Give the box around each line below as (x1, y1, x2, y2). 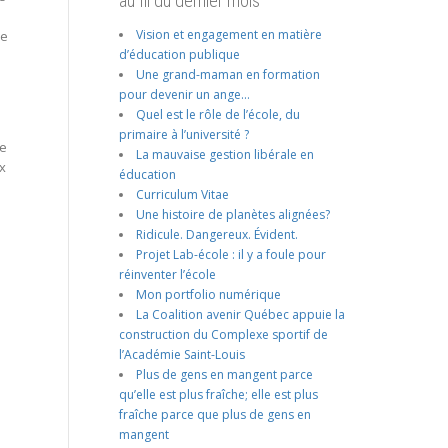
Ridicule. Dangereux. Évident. (135, 225, 298, 243)
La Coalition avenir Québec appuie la (135, 305, 345, 323)
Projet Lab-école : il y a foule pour (135, 245, 326, 263)
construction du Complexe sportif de (118, 325, 328, 343)
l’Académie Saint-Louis (118, 345, 245, 363)
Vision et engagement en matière (135, 25, 322, 43)
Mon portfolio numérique (135, 285, 281, 303)
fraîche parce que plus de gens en (118, 405, 311, 423)
